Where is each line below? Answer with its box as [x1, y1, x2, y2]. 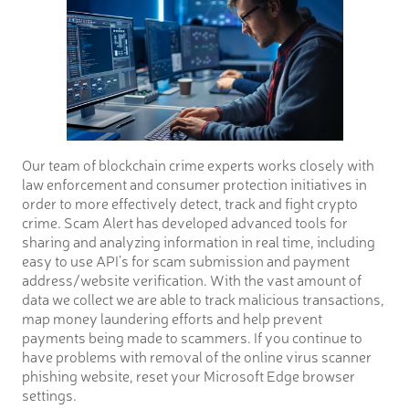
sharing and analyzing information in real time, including [22, 231, 375, 252]
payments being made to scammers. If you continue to [22, 327, 362, 348]
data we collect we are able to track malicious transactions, [22, 288, 384, 309]
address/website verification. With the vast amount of [22, 269, 362, 290]
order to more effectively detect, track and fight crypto [22, 193, 358, 214]
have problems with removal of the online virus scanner [22, 346, 372, 367]
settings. [22, 384, 77, 405]
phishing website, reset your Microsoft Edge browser [22, 365, 355, 386]
